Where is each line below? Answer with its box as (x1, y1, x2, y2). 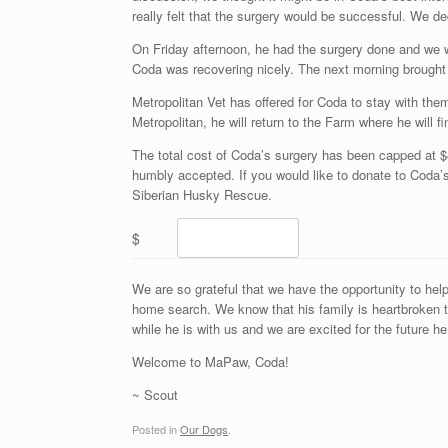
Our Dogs (180, 421, 228, 438)
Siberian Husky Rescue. (132, 184, 272, 204)
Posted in (132, 421, 180, 438)
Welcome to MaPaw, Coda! (132, 351, 289, 371)
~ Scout (132, 384, 178, 404)
